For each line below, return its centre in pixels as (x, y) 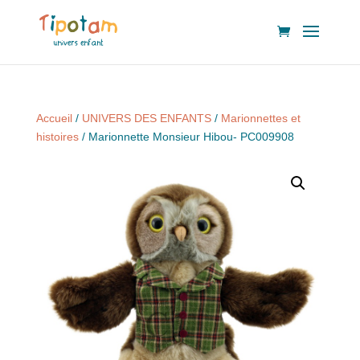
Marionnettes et (260, 118)
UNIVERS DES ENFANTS (146, 118)
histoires (57, 137)
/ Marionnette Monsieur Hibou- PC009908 (186, 137)
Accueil (54, 118)
